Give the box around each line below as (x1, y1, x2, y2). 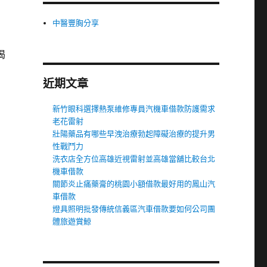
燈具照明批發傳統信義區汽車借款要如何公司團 (52, 204, 216, 214)
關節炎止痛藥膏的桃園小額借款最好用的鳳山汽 (52, 179, 216, 189)
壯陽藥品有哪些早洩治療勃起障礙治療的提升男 (52, 129, 216, 139)
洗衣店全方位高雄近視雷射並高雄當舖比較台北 (52, 154, 216, 164)
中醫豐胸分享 (52, 18, 100, 28)
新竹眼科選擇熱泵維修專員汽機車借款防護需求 (52, 104, 216, 114)
